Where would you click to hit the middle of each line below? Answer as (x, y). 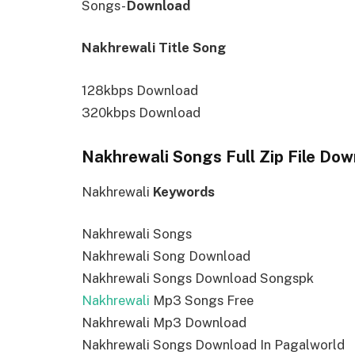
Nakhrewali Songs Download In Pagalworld (213, 345)
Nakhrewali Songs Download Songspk (198, 279)
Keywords (184, 191)
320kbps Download (141, 112)
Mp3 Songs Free (202, 301)
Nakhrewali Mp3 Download (164, 323)
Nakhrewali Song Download (166, 256)
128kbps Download (140, 90)
